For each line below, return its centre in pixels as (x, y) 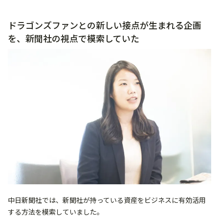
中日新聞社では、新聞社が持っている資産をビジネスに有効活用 (107, 200)
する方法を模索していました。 (56, 212)
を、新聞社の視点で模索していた (74, 38)
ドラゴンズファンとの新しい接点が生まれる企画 (105, 25)
